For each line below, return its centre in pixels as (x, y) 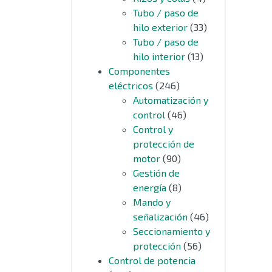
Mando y (152, 202)
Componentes (139, 71)
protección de (164, 144)
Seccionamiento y (172, 231)
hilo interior (159, 56)
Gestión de (156, 173)
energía (150, 187)
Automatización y (171, 100)
